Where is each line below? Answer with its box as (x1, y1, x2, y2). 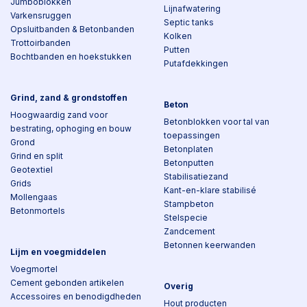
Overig (164, 281, 193, 291)
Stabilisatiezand (164, 171, 228, 182)
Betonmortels (10, 206, 65, 216)
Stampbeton (164, 199, 214, 209)
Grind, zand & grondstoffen (10, 93, 127, 103)
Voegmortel (10, 264, 58, 274)
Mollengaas (10, 192, 58, 202)
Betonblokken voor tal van (164, 116, 269, 127)
